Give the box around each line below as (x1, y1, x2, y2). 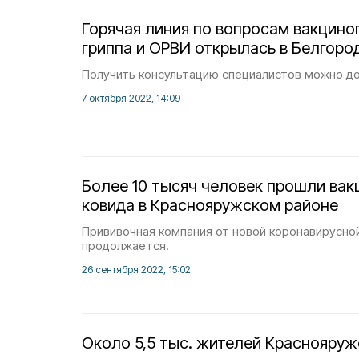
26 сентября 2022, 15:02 (82, 264, 191, 276)
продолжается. (82, 238, 169, 253)
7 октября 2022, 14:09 (82, 92, 180, 104)
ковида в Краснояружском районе (82, 196, 338, 215)
